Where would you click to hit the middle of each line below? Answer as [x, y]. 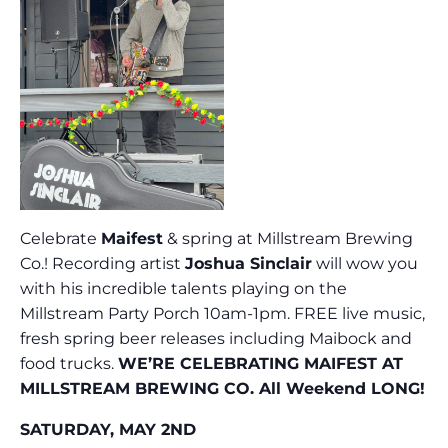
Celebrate [60, 239]
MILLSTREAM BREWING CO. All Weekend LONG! [222, 389]
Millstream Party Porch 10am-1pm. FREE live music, [222, 314]
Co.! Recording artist [102, 264]
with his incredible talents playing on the [183, 289]
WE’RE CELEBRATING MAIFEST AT [260, 364]
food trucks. [69, 364]
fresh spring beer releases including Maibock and [216, 339]
